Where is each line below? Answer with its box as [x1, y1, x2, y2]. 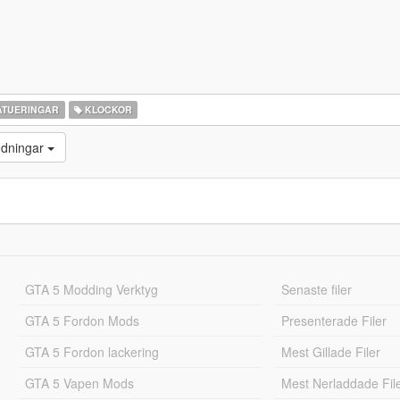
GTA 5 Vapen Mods [24, 374, 134, 392]
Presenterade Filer [281, 312, 387, 329]
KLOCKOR [81, 103, 132, 116]
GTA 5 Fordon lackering [24, 343, 159, 361]
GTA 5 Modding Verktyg [24, 280, 158, 298]
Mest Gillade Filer [281, 343, 381, 361]
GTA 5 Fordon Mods [24, 312, 139, 329]
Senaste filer [281, 280, 353, 298]
